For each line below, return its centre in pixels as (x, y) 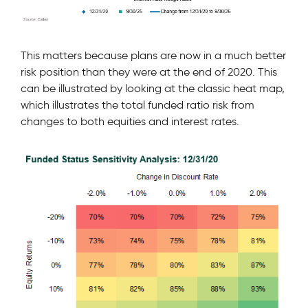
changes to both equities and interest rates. (130, 121)
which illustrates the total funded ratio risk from (137, 104)
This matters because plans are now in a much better (153, 55)
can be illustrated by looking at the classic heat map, (153, 88)
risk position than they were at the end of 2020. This (149, 71)
